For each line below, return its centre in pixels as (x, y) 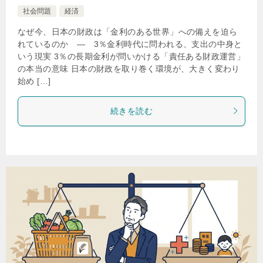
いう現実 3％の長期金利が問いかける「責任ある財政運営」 (131, 56)
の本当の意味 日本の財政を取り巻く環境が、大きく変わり (129, 68)
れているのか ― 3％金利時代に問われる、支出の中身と (130, 44)
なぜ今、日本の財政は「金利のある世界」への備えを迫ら (128, 31)
